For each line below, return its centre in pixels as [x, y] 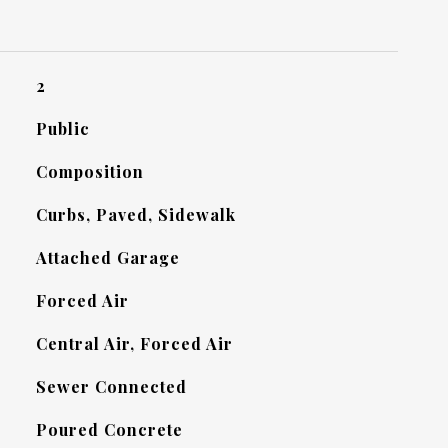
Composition [89, 171]
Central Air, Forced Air [134, 343]
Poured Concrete [109, 429]
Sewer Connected [111, 386]
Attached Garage [107, 257]
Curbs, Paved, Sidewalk [135, 214]
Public [62, 128]
